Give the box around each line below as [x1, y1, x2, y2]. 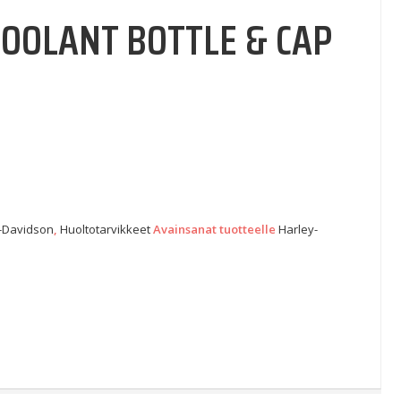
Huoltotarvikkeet [60, 221, 151, 237]
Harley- [278, 221, 319, 237]
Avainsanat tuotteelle [153, 221, 279, 237]
